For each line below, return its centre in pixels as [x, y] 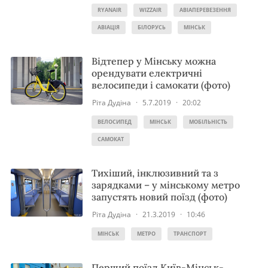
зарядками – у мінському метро [166, 185]
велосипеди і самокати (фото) [161, 85]
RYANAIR [109, 10]
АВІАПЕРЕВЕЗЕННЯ [205, 10]
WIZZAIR [150, 10]
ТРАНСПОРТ [190, 234]
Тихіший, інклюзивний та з [155, 173]
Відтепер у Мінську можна [154, 61]
